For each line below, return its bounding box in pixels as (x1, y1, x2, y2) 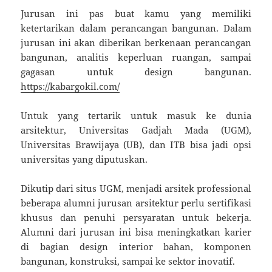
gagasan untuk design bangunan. (21, 65, 251, 78)
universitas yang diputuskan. (21, 152, 148, 165)
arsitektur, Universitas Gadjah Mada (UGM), (21, 123, 251, 136)
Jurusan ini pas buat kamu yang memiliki (21, 7, 251, 19)
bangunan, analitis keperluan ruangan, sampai (21, 50, 251, 63)
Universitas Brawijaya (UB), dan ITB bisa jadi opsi (21, 138, 251, 151)
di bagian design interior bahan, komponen (21, 240, 251, 253)
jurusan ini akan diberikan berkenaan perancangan (21, 36, 251, 49)
